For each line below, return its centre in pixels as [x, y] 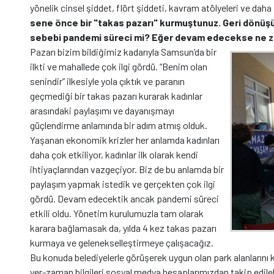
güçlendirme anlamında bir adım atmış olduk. [119, 125]
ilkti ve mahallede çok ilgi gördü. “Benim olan [119, 66]
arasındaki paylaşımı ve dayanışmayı [102, 110]
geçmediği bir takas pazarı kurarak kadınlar [116, 96]
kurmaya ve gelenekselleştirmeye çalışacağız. [122, 243]
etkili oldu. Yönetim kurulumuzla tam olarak [117, 213]
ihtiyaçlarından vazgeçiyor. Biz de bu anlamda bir [127, 169]
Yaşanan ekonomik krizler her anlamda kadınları [125, 140]
